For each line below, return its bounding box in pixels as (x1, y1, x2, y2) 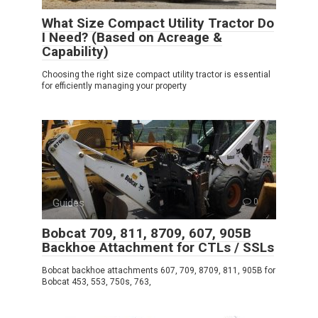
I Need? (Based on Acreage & (42, 29, 222, 46)
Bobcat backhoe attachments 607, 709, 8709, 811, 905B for (42, 265, 275, 276)
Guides (53, 197, 84, 210)
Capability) (42, 43, 109, 60)
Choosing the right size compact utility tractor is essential (42, 70, 270, 80)
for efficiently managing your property (42, 81, 187, 92)
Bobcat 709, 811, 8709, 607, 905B (42, 225, 251, 242)
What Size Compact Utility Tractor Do (42, 15, 274, 32)
